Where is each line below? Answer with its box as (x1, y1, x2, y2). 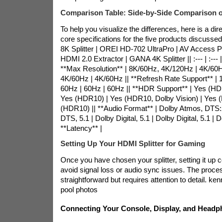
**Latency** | (60, 124, 102, 133)
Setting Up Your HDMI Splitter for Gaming (60, 139, 205, 148)
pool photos (60, 185, 98, 194)
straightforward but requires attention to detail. (60, 175, 207, 184)
